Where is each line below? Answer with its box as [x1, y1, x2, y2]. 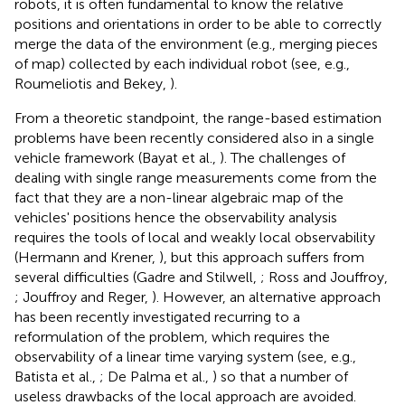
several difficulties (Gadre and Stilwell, [14, 268, 260, 286]
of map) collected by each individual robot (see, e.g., [14, 54, 350, 72]
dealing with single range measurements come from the [14, 168, 377, 186]
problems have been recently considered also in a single [14, 128, 374, 146]
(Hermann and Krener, [14, 248, 159, 266]
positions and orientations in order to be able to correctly [14, 14, 381, 33]
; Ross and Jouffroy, [260, 268, 388, 286]
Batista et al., [14, 367, 99, 385]
